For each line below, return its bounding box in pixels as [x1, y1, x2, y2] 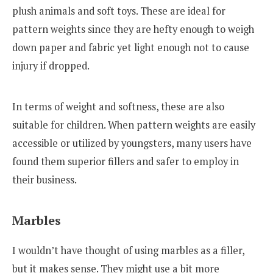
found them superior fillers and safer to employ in [12, 155, 239, 169]
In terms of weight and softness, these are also [12, 100, 224, 114]
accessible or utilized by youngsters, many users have [12, 136, 252, 151]
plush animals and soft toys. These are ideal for [12, 4, 225, 18]
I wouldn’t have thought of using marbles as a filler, [12, 244, 244, 258]
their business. [12, 173, 77, 187]
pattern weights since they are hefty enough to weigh [12, 22, 254, 36]
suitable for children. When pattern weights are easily [12, 118, 255, 132]
